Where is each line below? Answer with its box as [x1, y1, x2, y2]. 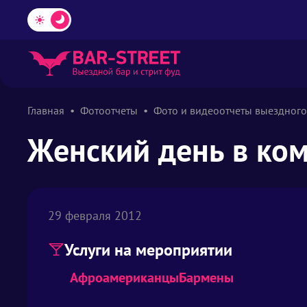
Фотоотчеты [80, 103, 138, 117]
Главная [27, 103, 64, 117]
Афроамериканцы [70, 269, 179, 286]
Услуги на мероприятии [64, 239, 232, 260]
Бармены [179, 269, 234, 286]
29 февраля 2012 [48, 208, 142, 223]
